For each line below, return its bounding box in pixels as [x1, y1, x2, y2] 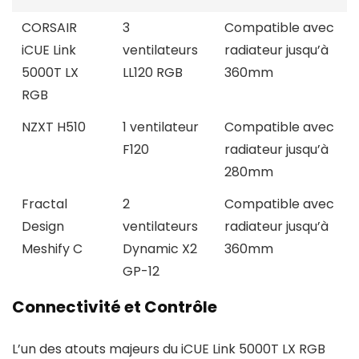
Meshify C [22, 240, 83, 258]
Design [22, 217, 64, 236]
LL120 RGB [123, 63, 183, 82]
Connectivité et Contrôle [12, 296, 217, 318]
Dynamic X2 [123, 240, 197, 258]
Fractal [22, 195, 67, 213]
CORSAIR [22, 18, 77, 37]
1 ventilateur [123, 118, 199, 136]
